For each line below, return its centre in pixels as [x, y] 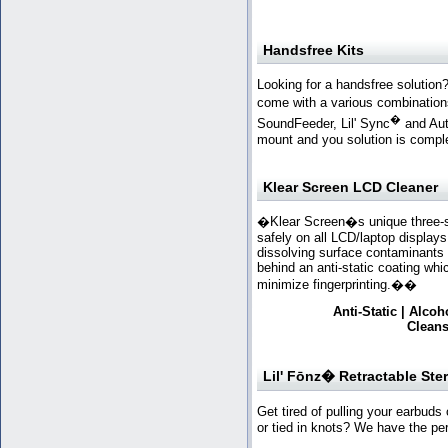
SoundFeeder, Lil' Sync [323, 124]
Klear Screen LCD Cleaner [350, 187]
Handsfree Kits [313, 50]
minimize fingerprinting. [324, 285]
